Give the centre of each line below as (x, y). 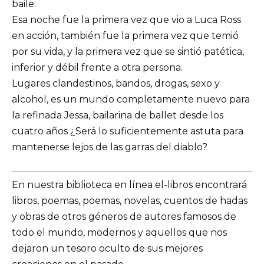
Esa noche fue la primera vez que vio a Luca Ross (126, 19)
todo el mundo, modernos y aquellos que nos (119, 232)
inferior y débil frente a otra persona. (97, 67)
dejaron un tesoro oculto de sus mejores (107, 248)
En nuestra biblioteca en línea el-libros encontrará (129, 184)
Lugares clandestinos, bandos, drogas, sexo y (116, 83)
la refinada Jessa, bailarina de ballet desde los (118, 115)
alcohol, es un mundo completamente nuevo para (131, 99)
